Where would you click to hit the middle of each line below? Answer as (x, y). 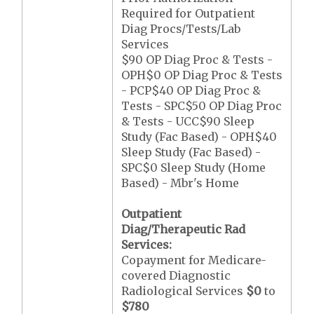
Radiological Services (184, 291)
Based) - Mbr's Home (180, 183)
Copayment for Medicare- (194, 260)
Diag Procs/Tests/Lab (181, 29)
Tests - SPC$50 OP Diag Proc (202, 106)
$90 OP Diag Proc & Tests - (197, 60)
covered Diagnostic (176, 275)
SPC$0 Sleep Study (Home (194, 168)
